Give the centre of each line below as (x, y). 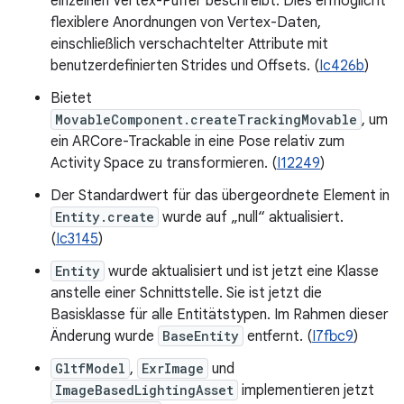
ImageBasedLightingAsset (144, 390)
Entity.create (105, 217)
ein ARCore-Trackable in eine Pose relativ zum (197, 142)
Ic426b (342, 66)
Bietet (71, 98)
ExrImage (173, 368)
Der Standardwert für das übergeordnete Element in (220, 196)
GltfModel (90, 368)
